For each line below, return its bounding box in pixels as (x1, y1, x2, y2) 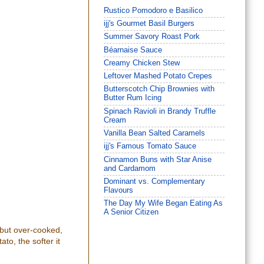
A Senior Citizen (104, 208, 159, 217)
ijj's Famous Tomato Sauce (104, 142, 196, 151)
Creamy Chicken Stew (104, 58, 180, 67)
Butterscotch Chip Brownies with (104, 85, 214, 94)
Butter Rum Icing (104, 94, 161, 103)
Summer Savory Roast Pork (104, 32, 200, 41)
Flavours (104, 186, 133, 194)
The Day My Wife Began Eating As (104, 199, 223, 208)
